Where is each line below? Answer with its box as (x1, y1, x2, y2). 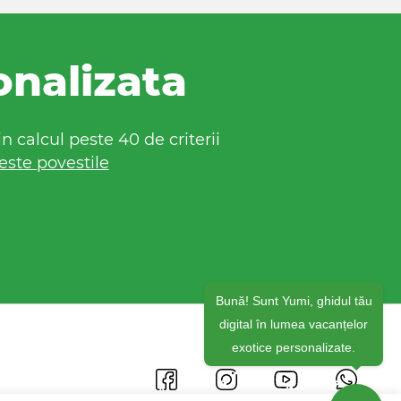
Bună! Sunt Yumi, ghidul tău (215, 302, 372, 317)
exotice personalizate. (232, 348, 355, 363)
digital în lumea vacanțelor (219, 325, 368, 340)
